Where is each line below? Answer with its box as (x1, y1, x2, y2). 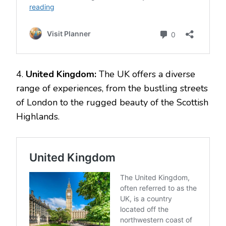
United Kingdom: (26, 68, 96, 80)
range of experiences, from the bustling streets (16, 82, 208, 94)
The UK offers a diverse (96, 68, 195, 80)
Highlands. (16, 110, 60, 123)
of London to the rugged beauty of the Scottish (16, 96, 208, 108)
